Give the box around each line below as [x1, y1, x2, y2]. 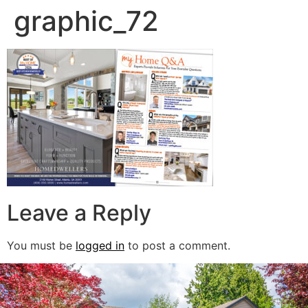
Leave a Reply [7, 199, 151, 226]
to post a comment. [124, 238, 230, 252]
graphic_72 [14, 3, 159, 38]
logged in [76, 238, 124, 252]
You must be [7, 238, 76, 252]
